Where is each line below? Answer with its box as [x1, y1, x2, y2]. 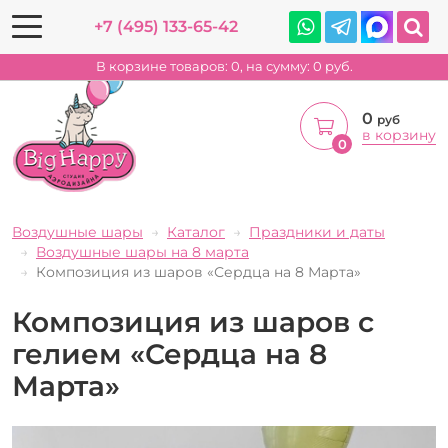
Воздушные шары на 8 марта [36, 243, 249, 261]
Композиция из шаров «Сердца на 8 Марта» [36, 263, 361, 281]
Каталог [167, 223, 225, 241]
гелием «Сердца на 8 [12, 337, 327, 371]
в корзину [362, 125, 436, 144]
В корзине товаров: [95, 59, 228, 75]
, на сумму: [239, 59, 313, 75]
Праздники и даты [249, 223, 385, 241]
